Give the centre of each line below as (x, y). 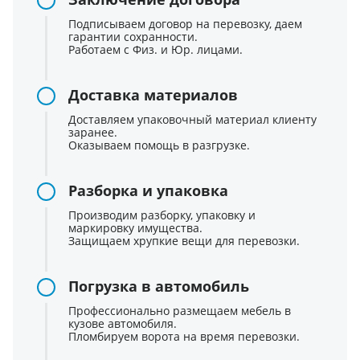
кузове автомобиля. (123, 323)
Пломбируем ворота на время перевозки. (184, 336)
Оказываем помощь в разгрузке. (159, 145)
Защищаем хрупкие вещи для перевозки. (184, 240)
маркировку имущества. (135, 227)
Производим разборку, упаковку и (162, 215)
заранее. (93, 132)
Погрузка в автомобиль (159, 286)
